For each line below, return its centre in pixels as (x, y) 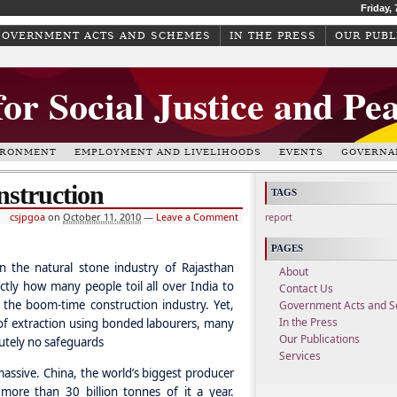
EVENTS (301, 152)
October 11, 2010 (102, 217)
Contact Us (306, 289)
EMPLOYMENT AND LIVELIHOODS (168, 152)
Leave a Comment (197, 217)
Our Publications (319, 339)
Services (300, 356)
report (279, 217)
